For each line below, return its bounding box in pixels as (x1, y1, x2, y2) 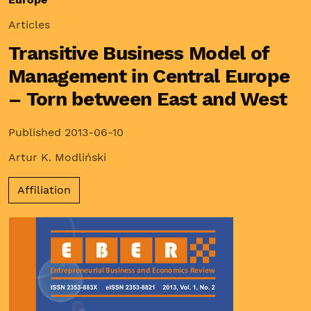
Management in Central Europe (8, 64, 290, 87)
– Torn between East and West (8, 87, 287, 110)
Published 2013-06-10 (8, 125, 124, 139)
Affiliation (17, 183, 71, 196)
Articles (8, 17, 50, 31)
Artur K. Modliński (8, 150, 106, 164)
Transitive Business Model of (8, 41, 270, 65)
